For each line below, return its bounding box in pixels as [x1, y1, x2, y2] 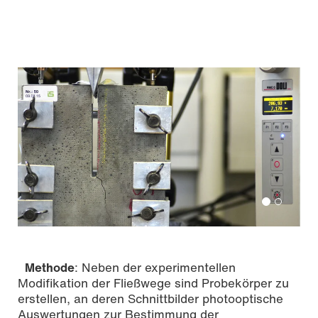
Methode [25, 258, 75, 277]
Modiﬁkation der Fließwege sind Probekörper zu [18, 274, 289, 292]
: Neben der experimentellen [75, 258, 236, 277]
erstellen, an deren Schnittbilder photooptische [18, 290, 283, 308]
